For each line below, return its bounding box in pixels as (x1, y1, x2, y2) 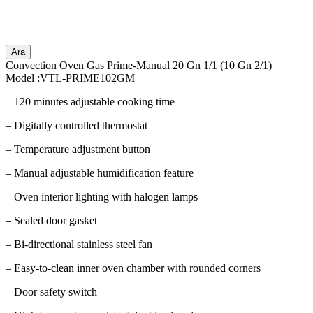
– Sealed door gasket (6, 214, 97, 226)
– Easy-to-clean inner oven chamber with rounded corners (6, 261, 261, 274)
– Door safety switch (6, 285, 97, 298)
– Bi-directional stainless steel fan (6, 238, 152, 250)
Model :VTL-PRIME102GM (6, 71, 135, 84)
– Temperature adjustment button (6, 143, 150, 155)
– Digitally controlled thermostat (6, 119, 147, 131)
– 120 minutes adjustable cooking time (6, 95, 175, 108)
